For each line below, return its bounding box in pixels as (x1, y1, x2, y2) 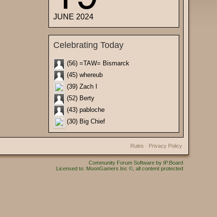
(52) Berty (65, 94, 94, 102)
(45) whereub (65, 71, 103, 79)
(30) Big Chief (65, 118, 105, 125)
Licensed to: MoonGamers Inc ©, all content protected (56, 166, 183, 171)
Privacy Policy (149, 143, 182, 149)
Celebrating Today (53, 40, 124, 50)
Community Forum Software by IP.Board (89, 160, 183, 166)
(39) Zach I (65, 83, 97, 91)
